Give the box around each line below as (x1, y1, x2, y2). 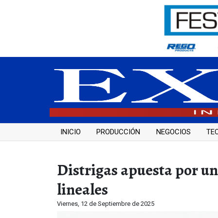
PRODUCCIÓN (96, 127, 140, 137)
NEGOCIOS (156, 127, 191, 137)
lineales (57, 178, 108, 200)
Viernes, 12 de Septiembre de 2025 (57, 200, 154, 207)
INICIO (60, 127, 81, 137)
